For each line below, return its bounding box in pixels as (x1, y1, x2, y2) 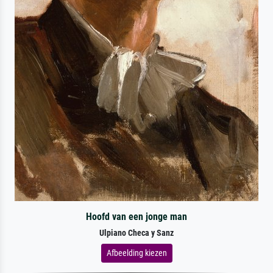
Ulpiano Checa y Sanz (99, 227, 174, 238)
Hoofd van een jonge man (85, 210, 187, 222)
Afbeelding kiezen (106, 247, 167, 258)
